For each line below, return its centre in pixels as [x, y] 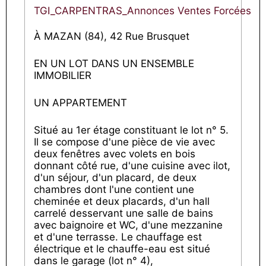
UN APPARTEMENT [80, 103]
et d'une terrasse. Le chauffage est [118, 237]
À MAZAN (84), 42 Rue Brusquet [112, 36]
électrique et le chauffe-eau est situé [122, 249]
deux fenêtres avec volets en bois [115, 154]
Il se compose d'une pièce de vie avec [124, 142]
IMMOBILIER [63, 75]
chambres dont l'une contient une [114, 189]
